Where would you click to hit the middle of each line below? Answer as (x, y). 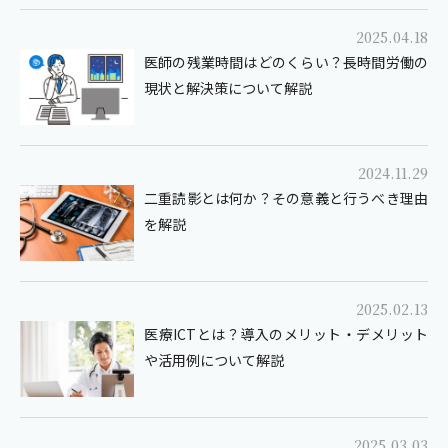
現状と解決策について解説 (228, 88)
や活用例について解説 (214, 360)
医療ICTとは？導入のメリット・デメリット (286, 334)
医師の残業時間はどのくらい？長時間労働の (286, 62)
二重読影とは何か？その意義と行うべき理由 (286, 198)
